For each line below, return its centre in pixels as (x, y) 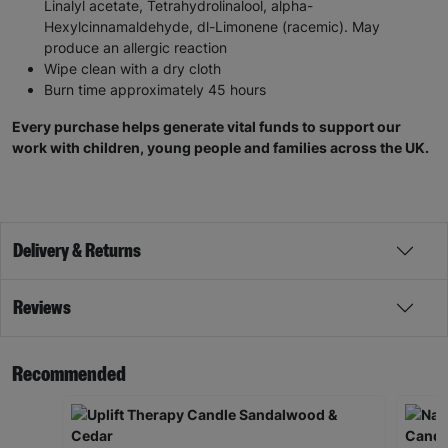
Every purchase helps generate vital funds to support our (206, 127)
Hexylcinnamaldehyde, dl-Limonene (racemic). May (212, 27)
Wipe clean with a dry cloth (132, 69)
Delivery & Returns (77, 251)
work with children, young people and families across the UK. (220, 148)
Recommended (69, 374)
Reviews (42, 308)
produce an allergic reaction (135, 48)
